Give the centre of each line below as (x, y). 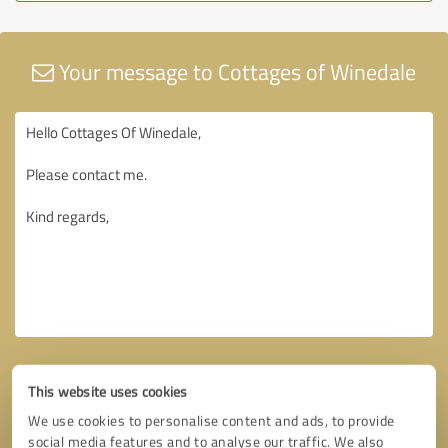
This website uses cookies (108, 391)
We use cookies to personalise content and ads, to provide (211, 420)
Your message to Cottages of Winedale (235, 71)
